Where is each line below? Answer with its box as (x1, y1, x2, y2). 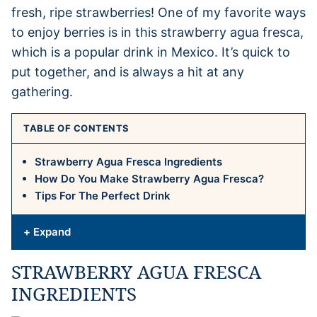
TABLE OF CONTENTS (23, 122, 129, 134)
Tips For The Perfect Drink (35, 188, 171, 202)
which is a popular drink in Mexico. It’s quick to (11, 44, 290, 59)
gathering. (11, 83, 73, 99)
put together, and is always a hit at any (11, 64, 244, 79)
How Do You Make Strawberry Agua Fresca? (35, 171, 264, 185)
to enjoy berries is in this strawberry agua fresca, (11, 24, 304, 40)
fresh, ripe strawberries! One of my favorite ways (11, 4, 306, 20)
